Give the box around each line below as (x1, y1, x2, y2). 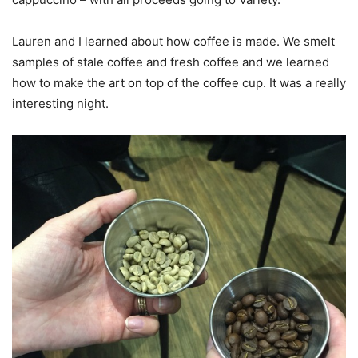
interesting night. (12, 96, 109, 112)
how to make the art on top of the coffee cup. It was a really (12, 75, 346, 91)
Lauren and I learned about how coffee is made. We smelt (12, 34, 335, 50)
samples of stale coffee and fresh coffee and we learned (12, 54, 329, 70)
